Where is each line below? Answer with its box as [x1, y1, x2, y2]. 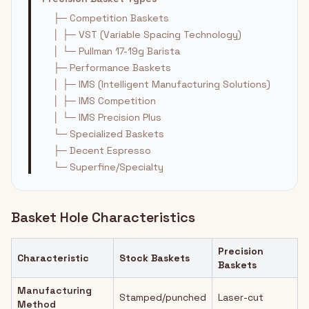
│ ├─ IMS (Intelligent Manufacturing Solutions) [53, 78, 270, 90]
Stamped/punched [119, 291, 206, 303]
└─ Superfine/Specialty [53, 161, 163, 173]
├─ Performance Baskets [53, 61, 171, 74]
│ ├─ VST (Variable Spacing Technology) [53, 28, 241, 41]
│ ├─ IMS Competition [53, 94, 156, 107]
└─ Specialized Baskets [53, 128, 164, 140]
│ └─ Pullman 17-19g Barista [53, 45, 180, 57]
